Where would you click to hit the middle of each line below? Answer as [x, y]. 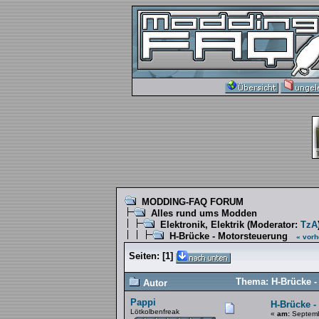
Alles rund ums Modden [204, 213]
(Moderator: [272, 225]
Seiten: [144, 256]
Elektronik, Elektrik [202, 225]
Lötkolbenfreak [155, 312]
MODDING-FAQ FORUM [193, 202]
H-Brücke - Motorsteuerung [229, 236]
